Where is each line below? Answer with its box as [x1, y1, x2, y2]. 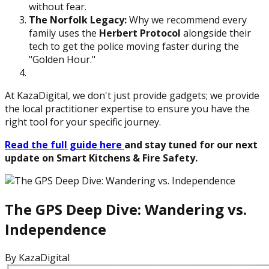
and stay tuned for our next [124, 138, 258, 151]
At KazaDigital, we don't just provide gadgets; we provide [5, 88, 259, 102]
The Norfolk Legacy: [29, 13, 127, 26]
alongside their [181, 26, 251, 40]
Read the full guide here [5, 138, 124, 151]
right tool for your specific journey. [5, 115, 161, 128]
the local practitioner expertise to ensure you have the [5, 101, 250, 115]
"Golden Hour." [29, 52, 95, 66]
